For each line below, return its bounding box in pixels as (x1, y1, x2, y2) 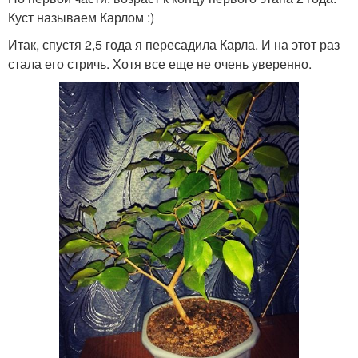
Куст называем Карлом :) (8, 7, 154, 26)
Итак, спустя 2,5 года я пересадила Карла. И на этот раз (8, 34, 340, 54)
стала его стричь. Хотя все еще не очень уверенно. (8, 54, 312, 73)
